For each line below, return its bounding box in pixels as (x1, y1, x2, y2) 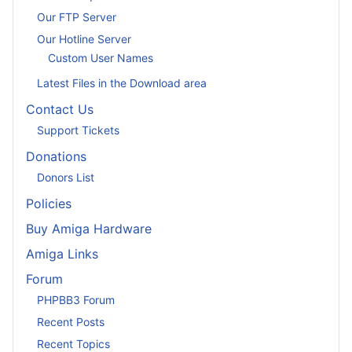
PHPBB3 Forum (37, 292, 115, 306)
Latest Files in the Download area (37, 75, 207, 90)
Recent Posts (37, 314, 104, 328)
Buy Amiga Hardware (26, 221, 152, 236)
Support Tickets (37, 123, 119, 137)
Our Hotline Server (37, 31, 131, 46)
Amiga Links (26, 246, 98, 262)
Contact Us (26, 101, 93, 117)
